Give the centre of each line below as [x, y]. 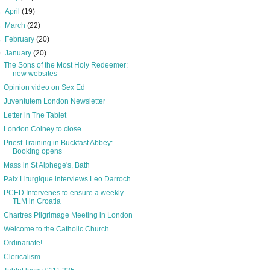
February [21, 39]
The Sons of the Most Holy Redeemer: [65, 65]
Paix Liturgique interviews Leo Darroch [67, 179]
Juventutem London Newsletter [54, 102]
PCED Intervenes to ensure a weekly [63, 193]
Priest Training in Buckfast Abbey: [58, 143]
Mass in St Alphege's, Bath [46, 165]
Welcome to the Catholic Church [56, 229]
